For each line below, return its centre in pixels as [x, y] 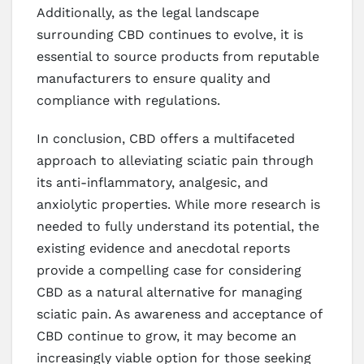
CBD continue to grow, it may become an [167, 336]
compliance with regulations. [128, 100]
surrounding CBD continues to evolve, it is [170, 34]
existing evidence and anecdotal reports [163, 248]
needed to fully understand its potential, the [178, 226]
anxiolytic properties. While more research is [178, 204]
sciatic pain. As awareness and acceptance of [179, 314]
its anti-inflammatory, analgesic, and [152, 182]
